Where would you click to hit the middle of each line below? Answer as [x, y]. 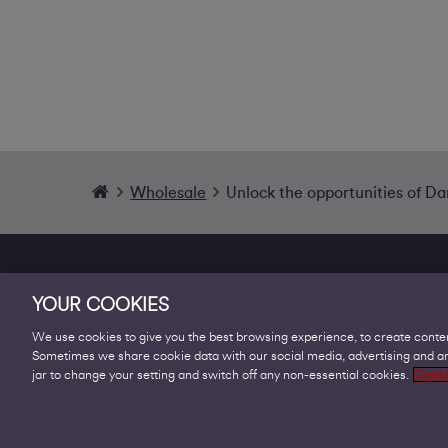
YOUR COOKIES [100, 305]
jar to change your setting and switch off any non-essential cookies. [220, 374]
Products [138, 364]
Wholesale [168, 192]
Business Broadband [192, 406]
